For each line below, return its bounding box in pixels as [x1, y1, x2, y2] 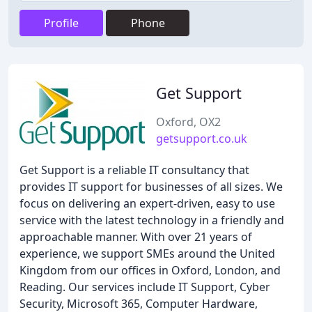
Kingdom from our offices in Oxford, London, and [19, 263, 281, 278]
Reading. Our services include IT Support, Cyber [19, 279, 270, 295]
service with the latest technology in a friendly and [19, 212, 284, 228]
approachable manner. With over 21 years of [19, 229, 252, 244]
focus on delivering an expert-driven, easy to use [19, 196, 275, 211]
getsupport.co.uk [156, 131, 247, 146]
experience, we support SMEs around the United [19, 246, 275, 261]
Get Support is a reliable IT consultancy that [19, 162, 249, 178]
